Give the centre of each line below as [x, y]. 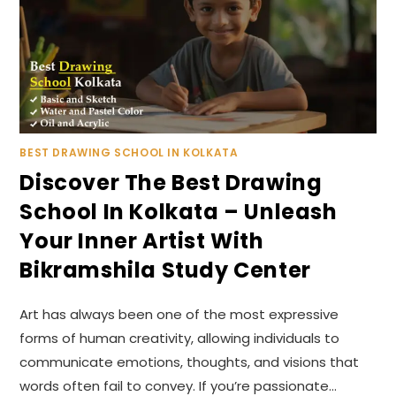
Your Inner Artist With [142, 241]
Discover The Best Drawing [171, 183]
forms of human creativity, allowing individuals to [180, 339]
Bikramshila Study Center [165, 270]
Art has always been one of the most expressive [179, 315]
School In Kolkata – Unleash [179, 212]
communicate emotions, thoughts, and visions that [190, 362]
